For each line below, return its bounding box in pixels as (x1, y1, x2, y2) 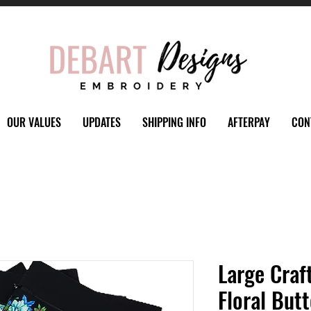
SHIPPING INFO (142, 114, 206, 131)
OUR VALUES (6, 114, 61, 131)
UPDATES (82, 114, 121, 131)
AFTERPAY (227, 114, 270, 131)
